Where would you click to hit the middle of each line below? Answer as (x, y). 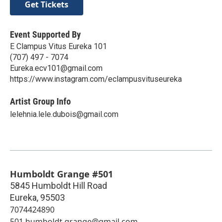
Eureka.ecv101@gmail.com (56, 68)
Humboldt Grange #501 (61, 174)
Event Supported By (45, 34)
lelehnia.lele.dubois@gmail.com (64, 114)
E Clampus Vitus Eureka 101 (58, 46)
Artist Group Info (40, 101)
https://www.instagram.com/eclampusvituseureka (96, 79)
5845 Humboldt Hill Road (58, 185)
